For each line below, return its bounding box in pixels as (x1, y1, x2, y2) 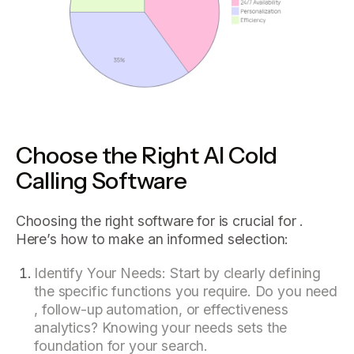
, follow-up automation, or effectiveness (34, 301, 288, 318)
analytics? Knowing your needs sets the (34, 319, 288, 337)
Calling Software (15, 165, 187, 194)
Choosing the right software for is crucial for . (15, 213, 304, 230)
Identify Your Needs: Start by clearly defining (34, 265, 322, 282)
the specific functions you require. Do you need (34, 283, 337, 300)
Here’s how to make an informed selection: (15, 231, 289, 248)
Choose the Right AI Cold (15, 140, 277, 169)
